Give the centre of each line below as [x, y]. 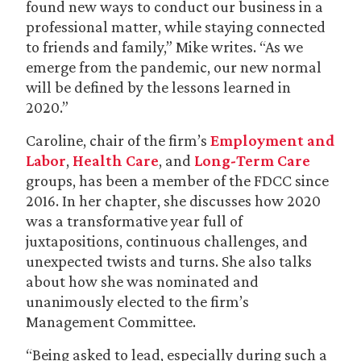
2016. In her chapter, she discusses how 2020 [173, 201]
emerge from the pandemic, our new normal [174, 67]
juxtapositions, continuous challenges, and [167, 241]
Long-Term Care [252, 160]
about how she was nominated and [142, 281]
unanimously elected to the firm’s [137, 301]
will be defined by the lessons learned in [158, 87]
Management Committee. [111, 322]
